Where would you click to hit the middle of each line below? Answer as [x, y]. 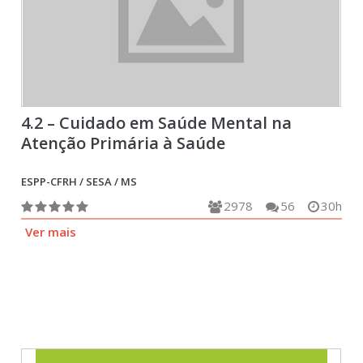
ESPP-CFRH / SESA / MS [79, 181]
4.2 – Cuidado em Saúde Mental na [157, 123]
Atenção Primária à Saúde [124, 143]
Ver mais [51, 232]
